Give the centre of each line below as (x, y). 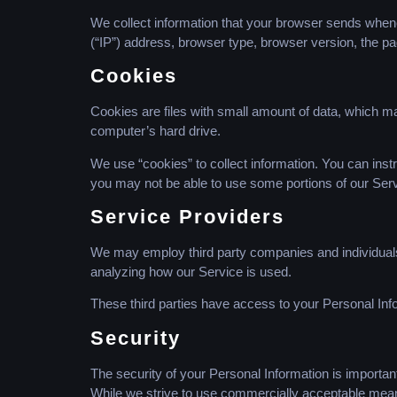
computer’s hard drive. (156, 131)
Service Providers (187, 216)
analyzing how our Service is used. (191, 271)
